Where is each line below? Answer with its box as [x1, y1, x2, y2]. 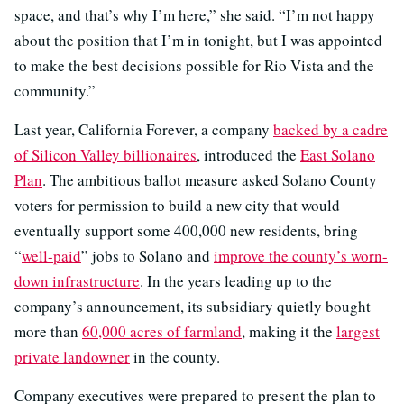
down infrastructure [14, 270, 140, 291]
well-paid [22, 244, 81, 266]
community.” [14, 79, 96, 101]
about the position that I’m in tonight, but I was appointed [14, 29, 382, 50]
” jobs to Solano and [81, 244, 214, 266]
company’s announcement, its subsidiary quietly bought [14, 295, 371, 317]
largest [336, 320, 380, 342]
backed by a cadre [273, 118, 388, 140]
